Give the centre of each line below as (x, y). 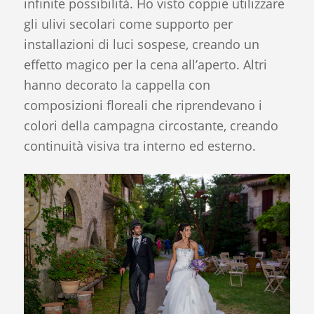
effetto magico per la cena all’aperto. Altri (145, 64)
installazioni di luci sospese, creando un (141, 44)
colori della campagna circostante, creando (151, 125)
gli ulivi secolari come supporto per (128, 23)
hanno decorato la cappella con (117, 84)
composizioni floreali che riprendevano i (143, 105)
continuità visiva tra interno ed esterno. (139, 145)
